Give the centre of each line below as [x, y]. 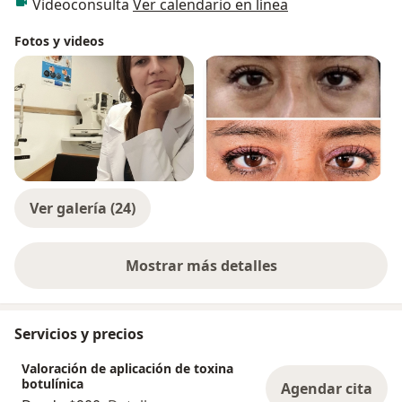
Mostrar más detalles [201, 266]
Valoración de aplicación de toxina [127, 369]
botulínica [52, 384]
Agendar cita [327, 389]
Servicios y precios [79, 334]
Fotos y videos [59, 41]
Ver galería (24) [83, 209]
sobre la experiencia [271, 275]
